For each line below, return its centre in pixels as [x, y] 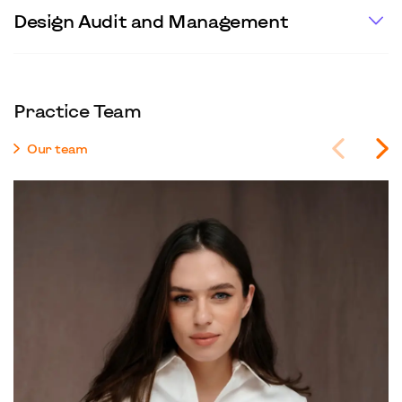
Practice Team [78, 110]
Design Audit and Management [151, 21]
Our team [57, 149]
